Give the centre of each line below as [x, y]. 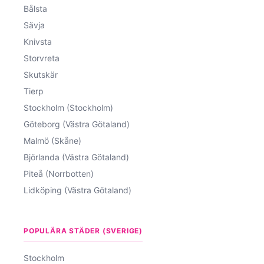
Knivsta [38, 41]
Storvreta [42, 58]
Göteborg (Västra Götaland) [77, 124]
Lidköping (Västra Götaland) [77, 190]
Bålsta [35, 8]
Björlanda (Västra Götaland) [76, 157]
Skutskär [41, 74]
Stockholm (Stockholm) [68, 107]
